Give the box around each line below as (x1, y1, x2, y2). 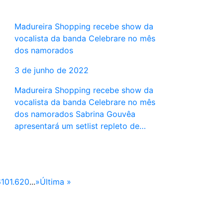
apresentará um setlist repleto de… (14, 121, 146, 131)
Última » (40, 177, 71, 187)
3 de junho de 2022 (14, 65, 89, 76)
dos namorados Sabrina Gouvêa (14, 109, 135, 119)
